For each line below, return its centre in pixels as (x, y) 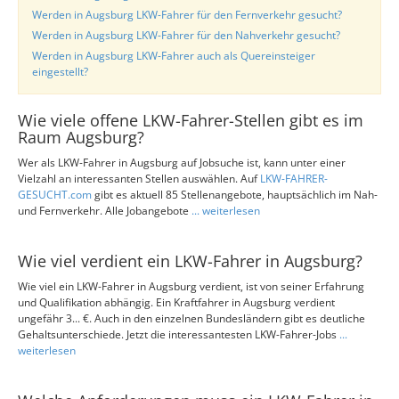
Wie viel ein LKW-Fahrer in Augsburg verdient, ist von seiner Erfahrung (191, 286)
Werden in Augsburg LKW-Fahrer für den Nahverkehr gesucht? (186, 35)
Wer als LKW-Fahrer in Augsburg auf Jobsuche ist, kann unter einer (182, 163)
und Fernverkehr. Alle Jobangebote (105, 211)
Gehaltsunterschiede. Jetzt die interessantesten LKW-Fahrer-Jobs (179, 334)
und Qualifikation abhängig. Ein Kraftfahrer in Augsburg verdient (176, 302)
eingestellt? (60, 72)
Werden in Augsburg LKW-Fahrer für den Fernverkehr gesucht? (187, 15)
